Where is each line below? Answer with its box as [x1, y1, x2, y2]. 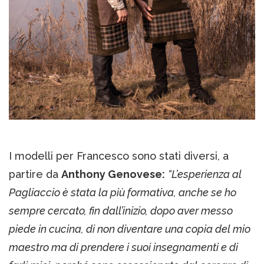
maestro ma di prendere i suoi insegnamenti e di [9, 240, 238, 253]
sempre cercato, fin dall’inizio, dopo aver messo [9, 204, 233, 217]
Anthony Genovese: [61, 167, 165, 180]
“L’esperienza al [168, 167, 242, 180]
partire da [9, 167, 61, 180]
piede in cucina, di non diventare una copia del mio [9, 222, 250, 235]
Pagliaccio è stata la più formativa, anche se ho [9, 186, 236, 199]
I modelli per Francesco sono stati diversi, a [9, 149, 229, 162]
